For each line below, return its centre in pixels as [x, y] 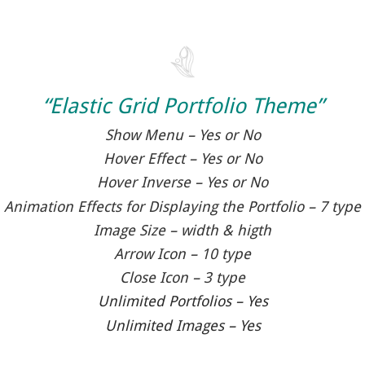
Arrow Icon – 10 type [182, 253]
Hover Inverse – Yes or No [182, 182]
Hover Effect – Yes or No [182, 159]
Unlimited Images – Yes [182, 325]
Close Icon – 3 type [182, 278]
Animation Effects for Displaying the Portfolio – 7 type [182, 206]
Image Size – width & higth [182, 230]
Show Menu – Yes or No [182, 135]
